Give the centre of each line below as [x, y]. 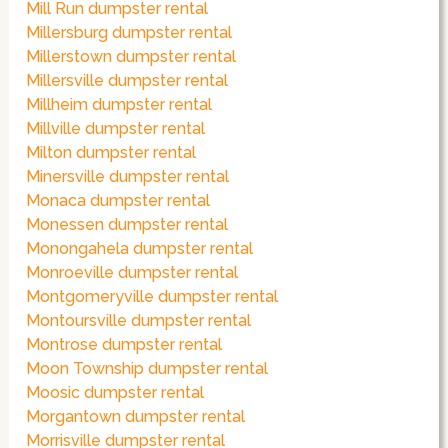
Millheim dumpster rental [119, 105]
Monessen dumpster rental [127, 225]
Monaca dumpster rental [118, 201]
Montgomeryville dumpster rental [152, 297]
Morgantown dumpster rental [136, 417]
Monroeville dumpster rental [132, 273]
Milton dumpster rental [111, 153]
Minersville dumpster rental [128, 177]
